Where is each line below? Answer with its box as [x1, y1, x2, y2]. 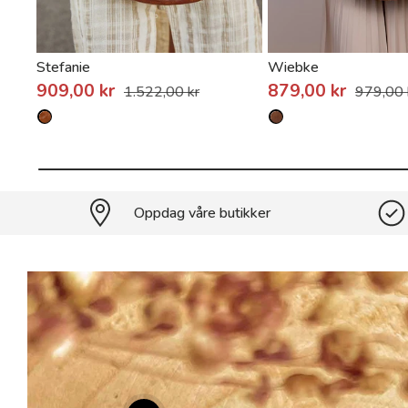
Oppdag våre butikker [133, 203, 270, 224]
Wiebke [268, 57, 320, 78]
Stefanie [36, 57, 90, 78]
